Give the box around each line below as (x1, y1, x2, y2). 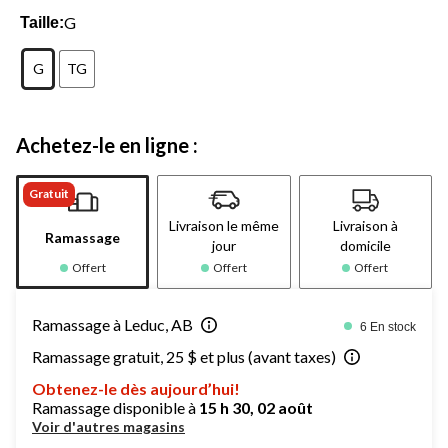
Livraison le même (168, 216, 279, 234)
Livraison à (332, 216, 398, 234)
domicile (339, 236, 391, 254)
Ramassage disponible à (32, 397, 199, 417)
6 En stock (360, 319, 416, 334)
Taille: (20, 13, 65, 31)
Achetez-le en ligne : (16, 132, 198, 157)
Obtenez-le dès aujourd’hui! (32, 378, 240, 398)
